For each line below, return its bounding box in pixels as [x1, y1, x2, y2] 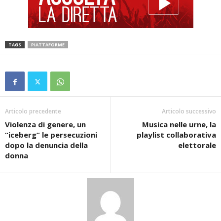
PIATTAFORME [31, 41, 65, 48]
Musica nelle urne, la [142, 119, 216, 130]
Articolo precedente [5, 107, 61, 116]
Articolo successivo [162, 107, 216, 116]
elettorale [178, 140, 216, 150]
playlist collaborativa [137, 130, 216, 140]
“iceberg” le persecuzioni [5, 130, 97, 140]
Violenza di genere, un [5, 119, 86, 130]
